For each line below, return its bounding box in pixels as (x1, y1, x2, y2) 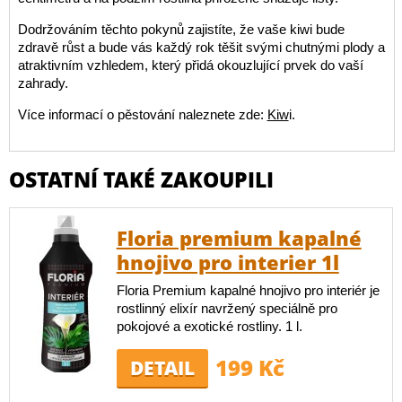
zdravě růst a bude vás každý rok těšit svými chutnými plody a (17, 39, 385, 56)
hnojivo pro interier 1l (116, 249, 339, 276)
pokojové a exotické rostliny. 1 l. (116, 319, 302, 335)
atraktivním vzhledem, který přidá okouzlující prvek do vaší (17, 57, 363, 74)
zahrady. (17, 75, 68, 92)
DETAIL (129, 355, 195, 381)
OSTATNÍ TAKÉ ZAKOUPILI (9, 165, 274, 195)
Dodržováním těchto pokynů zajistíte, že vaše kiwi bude (17, 22, 345, 38)
